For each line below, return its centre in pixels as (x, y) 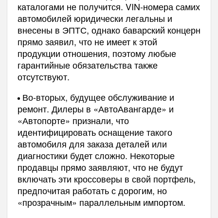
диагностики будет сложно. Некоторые (96, 155)
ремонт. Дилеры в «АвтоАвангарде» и (95, 108)
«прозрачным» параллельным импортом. (101, 202)
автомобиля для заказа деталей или (92, 143)
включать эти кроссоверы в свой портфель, (106, 178)
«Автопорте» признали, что (73, 120)
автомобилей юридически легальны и (95, 18)
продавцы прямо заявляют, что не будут (100, 167)
